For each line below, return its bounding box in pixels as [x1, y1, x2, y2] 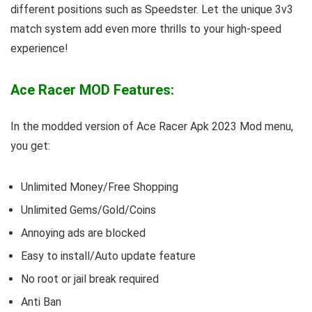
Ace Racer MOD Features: [10, 81, 174, 98]
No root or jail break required [21, 272, 159, 286]
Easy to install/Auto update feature [21, 249, 196, 263]
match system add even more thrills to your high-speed [10, 22, 281, 36]
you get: [10, 139, 50, 153]
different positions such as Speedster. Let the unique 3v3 [10, 2, 293, 16]
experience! [10, 41, 68, 55]
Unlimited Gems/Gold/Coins [21, 203, 156, 217]
